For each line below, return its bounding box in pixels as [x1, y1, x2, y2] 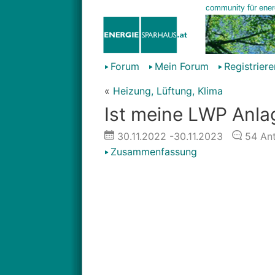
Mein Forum [154, 60, 209, 72]
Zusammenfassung [110, 145, 197, 158]
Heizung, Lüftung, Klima [112, 85, 223, 97]
